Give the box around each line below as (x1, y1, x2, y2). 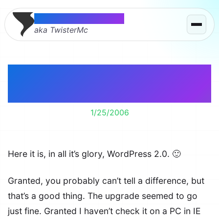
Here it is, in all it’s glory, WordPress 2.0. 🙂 (8, 149, 181, 159)
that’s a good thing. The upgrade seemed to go (8, 191, 197, 201)
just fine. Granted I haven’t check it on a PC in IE (8, 206, 201, 216)
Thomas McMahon (34, 12, 124, 24)
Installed (72, 82, 147, 104)
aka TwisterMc (34, 24, 88, 35)
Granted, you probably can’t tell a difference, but (8, 175, 204, 186)
